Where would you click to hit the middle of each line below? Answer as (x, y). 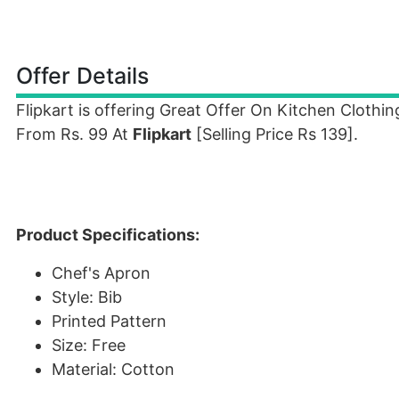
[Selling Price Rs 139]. (275, 134)
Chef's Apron (101, 273)
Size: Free (89, 345)
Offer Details (82, 76)
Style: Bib (87, 297)
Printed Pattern (109, 321)
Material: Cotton (113, 369)
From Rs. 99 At (74, 134)
